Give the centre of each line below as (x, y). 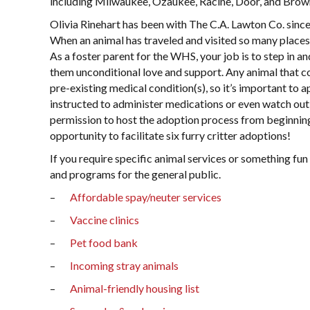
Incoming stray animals (124, 265)
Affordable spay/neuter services (146, 197)
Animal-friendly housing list (135, 288)
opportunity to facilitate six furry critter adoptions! (170, 135)
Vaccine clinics (104, 220)
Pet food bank (104, 243)
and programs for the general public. (135, 174)
